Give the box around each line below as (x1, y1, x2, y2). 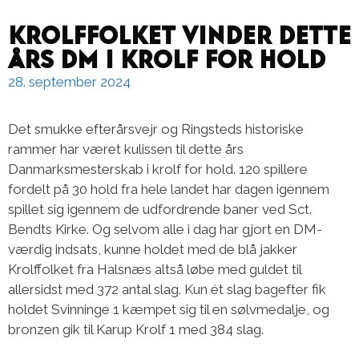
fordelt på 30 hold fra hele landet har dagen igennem (8, 181, 329, 198)
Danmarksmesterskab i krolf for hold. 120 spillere (8, 161, 308, 178)
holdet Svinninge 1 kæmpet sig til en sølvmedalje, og (8, 301, 329, 318)
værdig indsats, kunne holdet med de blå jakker (8, 241, 297, 258)
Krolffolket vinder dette (8, 20, 351, 38)
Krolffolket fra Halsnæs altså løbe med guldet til (8, 261, 301, 278)
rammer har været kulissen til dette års (8, 141, 244, 158)
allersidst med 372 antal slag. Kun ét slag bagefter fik (8, 281, 326, 298)
